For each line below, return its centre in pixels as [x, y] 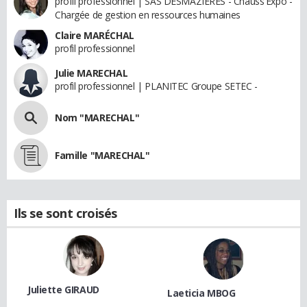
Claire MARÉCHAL [95, 35]
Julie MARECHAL [91, 73]
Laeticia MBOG [201, 293]
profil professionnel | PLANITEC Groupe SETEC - [156, 86]
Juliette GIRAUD [63, 289]
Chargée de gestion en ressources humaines [148, 14]
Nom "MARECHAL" [97, 117]
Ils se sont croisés [66, 213]
